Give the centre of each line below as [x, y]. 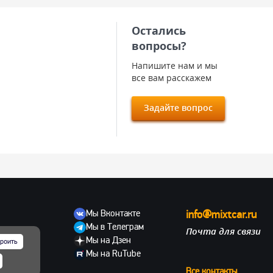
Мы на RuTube [113, 253]
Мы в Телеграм [115, 227]
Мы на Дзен [108, 240]
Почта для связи [223, 231]
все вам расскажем [172, 78]
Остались [159, 30]
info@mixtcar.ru [221, 214]
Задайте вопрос [178, 108]
